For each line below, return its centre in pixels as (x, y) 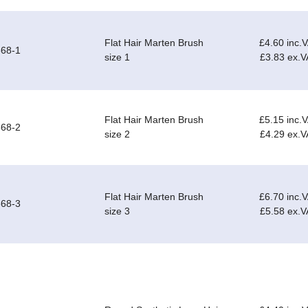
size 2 (117, 134)
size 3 (117, 211)
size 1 (117, 57)
